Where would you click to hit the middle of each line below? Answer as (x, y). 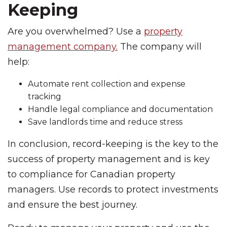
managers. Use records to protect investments (113, 190)
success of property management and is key (109, 159)
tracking (45, 97)
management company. (63, 47)
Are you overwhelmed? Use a (76, 31)
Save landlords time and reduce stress (105, 122)
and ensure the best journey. (74, 205)
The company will (160, 47)
